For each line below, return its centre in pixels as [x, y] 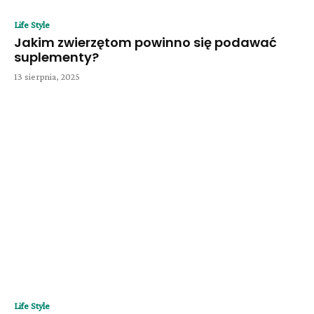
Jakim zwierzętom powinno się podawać [145, 43]
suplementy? [58, 57]
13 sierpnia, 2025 [47, 77]
